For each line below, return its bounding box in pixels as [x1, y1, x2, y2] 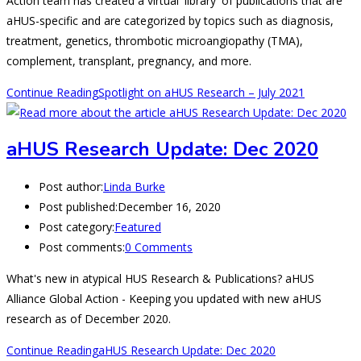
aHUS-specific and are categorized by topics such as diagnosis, [6, 13, 334, 29]
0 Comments [125, 239, 193, 255]
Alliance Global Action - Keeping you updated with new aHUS [6, 290, 322, 306]
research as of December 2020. [6, 310, 171, 326]
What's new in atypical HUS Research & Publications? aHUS [6, 270, 314, 286]
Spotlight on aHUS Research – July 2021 [98, 85, 305, 101]
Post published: [39, 198, 118, 214]
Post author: [39, 178, 103, 194]
